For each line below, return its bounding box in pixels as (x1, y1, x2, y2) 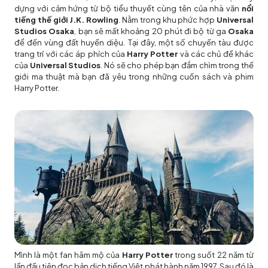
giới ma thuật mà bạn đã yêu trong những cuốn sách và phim (14, 72, 254, 81)
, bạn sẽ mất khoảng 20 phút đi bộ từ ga (74, 26, 228, 36)
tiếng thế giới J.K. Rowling (14, 15, 119, 25)
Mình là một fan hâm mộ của (14, 250, 122, 260)
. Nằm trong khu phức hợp (118, 15, 217, 25)
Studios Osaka (14, 26, 75, 36)
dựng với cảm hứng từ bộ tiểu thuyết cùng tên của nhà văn (14, 4, 242, 13)
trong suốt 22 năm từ (172, 250, 254, 260)
